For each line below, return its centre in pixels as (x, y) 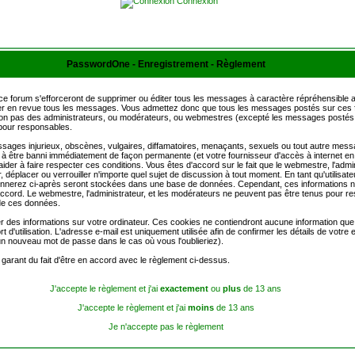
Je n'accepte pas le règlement (166, 326)
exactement (184, 288)
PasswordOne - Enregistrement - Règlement (166, 64)
